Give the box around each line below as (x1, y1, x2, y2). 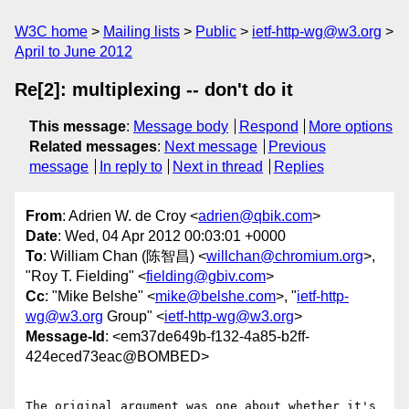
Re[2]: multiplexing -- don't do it (15, 79, 293, 100)
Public (195, 24, 236, 39)
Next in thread (173, 159, 264, 174)
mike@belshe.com (155, 288, 276, 305)
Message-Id (26, 329, 105, 345)
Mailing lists (103, 24, 180, 39)
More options (309, 119, 393, 134)
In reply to (99, 159, 163, 174)
